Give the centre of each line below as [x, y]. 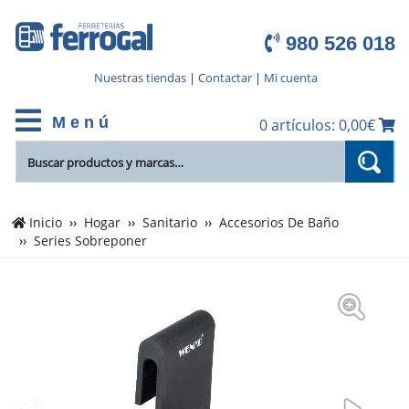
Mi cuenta [290, 78]
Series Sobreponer [91, 241]
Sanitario [170, 223]
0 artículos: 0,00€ [319, 126]
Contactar [225, 78]
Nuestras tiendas [140, 78]
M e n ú [78, 123]
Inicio [46, 223]
